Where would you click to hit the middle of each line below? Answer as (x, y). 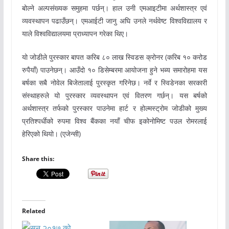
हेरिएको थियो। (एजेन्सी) (51, 134)
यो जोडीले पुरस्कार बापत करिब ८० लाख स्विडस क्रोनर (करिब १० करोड (114, 57)
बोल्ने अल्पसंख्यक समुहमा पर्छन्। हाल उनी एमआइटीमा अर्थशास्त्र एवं (114, 8)
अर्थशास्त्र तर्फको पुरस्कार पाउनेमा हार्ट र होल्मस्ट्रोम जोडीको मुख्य (114, 108)
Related (33, 211)
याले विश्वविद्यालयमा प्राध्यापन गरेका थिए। (75, 34)
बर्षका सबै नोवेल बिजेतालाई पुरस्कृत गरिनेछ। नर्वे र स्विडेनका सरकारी (114, 83)
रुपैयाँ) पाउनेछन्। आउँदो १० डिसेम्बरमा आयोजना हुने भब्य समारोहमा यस (114, 70)
